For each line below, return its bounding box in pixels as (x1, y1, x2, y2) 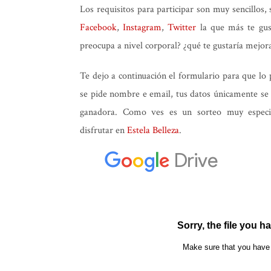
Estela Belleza (127, 124, 179, 137)
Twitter (168, 21, 197, 34)
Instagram (123, 21, 162, 34)
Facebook (80, 21, 117, 34)
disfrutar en (80, 124, 127, 137)
